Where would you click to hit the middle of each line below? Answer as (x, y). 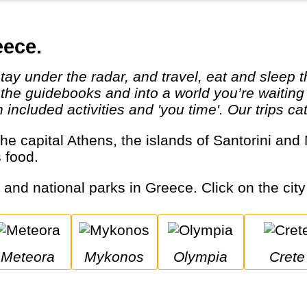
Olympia (206, 257)
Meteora (34, 257)
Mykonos (121, 257)
